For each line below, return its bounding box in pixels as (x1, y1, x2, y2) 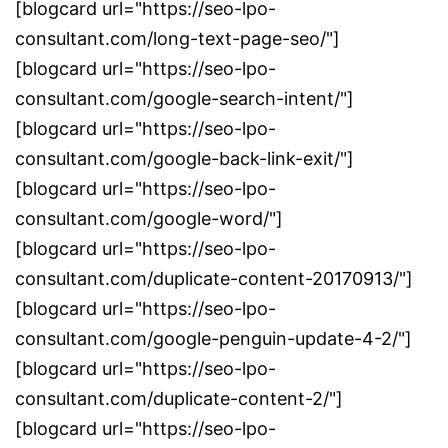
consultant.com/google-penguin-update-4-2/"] (15, 327, 412, 349)
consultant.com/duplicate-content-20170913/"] (15, 267, 413, 289)
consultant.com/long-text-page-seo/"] (15, 27, 340, 49)
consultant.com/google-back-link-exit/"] (15, 147, 354, 169)
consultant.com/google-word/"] (15, 207, 283, 229)
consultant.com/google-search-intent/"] (15, 87, 354, 109)
